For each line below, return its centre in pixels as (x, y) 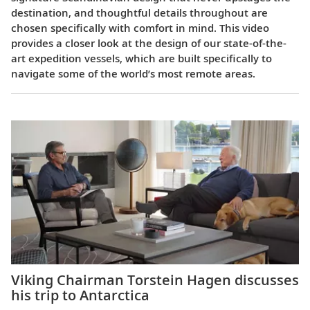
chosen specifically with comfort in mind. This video (140, 27)
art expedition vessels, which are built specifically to (142, 58)
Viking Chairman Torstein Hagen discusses (155, 280)
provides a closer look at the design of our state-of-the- (149, 43)
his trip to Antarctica (80, 295)
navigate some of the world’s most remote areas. (133, 73)
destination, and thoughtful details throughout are (139, 12)
